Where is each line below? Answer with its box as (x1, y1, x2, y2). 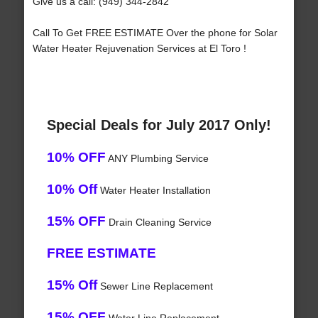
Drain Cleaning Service (105, 216, 212, 229)
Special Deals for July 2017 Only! (46, 117, 271, 133)
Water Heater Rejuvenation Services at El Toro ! (32, 43, 246, 55)
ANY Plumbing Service (105, 153, 209, 165)
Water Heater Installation (97, 185, 211, 197)
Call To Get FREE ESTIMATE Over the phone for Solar (32, 27, 278, 39)
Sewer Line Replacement (97, 280, 213, 292)
